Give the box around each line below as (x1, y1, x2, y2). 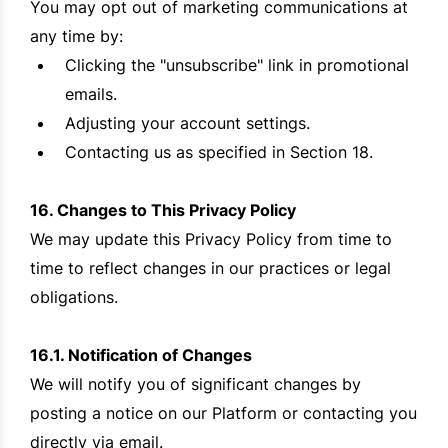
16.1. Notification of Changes (30, 345, 252, 366)
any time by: (30, 26, 123, 47)
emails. (65, 84, 117, 105)
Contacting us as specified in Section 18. (65, 142, 373, 163)
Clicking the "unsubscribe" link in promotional (65, 55, 409, 76)
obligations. (30, 287, 118, 308)
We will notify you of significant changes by (30, 374, 361, 395)
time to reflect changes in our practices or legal (30, 258, 391, 279)
